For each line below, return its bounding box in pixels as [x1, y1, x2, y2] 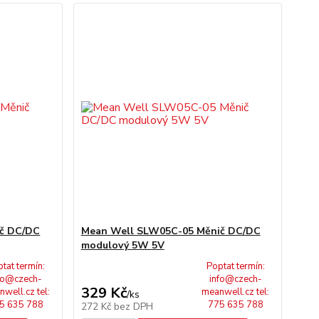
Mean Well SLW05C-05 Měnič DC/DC [80, 224, 261, 238]
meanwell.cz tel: [202, 286, 270, 298]
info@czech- [209, 273, 262, 286]
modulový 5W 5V [80, 239, 164, 252]
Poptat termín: [206, 260, 265, 273]
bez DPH [113, 300, 153, 313]
